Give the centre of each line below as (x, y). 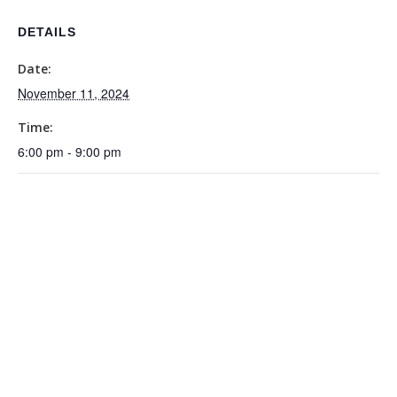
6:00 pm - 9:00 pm (70, 152)
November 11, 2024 (74, 93)
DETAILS (47, 32)
